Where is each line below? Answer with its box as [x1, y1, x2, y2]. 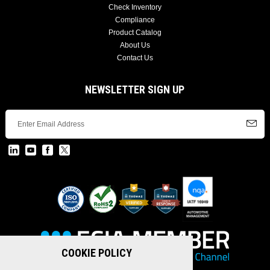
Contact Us [116, 53, 153, 62]
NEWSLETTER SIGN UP [85, 83, 185, 96]
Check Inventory [108, 2, 162, 11]
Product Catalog [108, 28, 162, 37]
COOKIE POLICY [61, 246, 132, 259]
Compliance [115, 15, 155, 24]
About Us [119, 40, 150, 49]
